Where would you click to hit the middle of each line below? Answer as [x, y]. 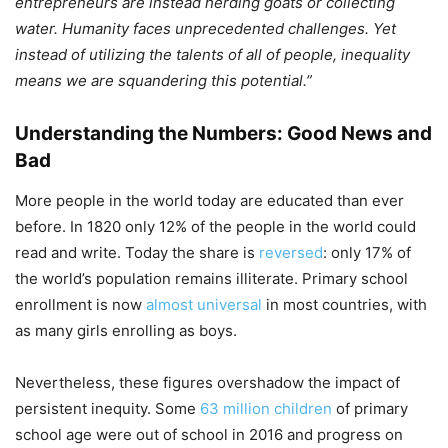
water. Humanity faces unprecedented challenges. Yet [205, 28]
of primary [370, 408]
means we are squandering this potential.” [163, 80]
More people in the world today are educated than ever [209, 200]
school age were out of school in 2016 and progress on [209, 434]
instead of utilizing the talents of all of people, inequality [212, 54]
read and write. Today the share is [137, 252]
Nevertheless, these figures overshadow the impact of [207, 382]
